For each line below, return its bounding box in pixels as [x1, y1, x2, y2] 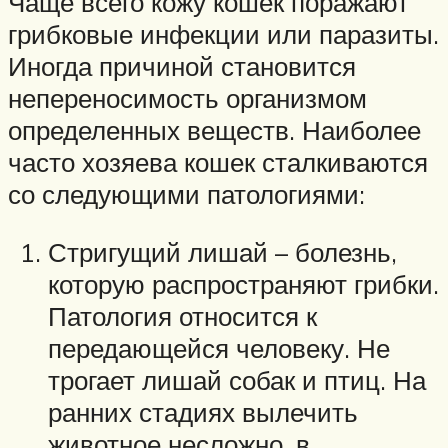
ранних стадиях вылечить [48, 395, 358, 428]
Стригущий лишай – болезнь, [48, 235, 397, 268]
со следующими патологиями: [8, 178, 365, 211]
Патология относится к [48, 299, 317, 332]
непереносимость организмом [8, 82, 367, 115]
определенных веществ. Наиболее [8, 114, 421, 147]
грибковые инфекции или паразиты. [8, 18, 439, 51]
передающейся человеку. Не [48, 331, 390, 364]
